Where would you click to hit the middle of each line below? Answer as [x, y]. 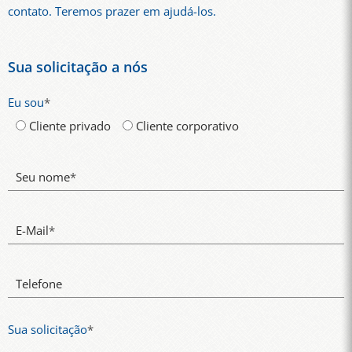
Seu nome [43, 177]
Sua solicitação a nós [78, 67]
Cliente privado [70, 126]
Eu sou [26, 103]
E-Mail [32, 230]
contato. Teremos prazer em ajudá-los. [112, 11]
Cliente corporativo [188, 126]
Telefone [39, 284]
